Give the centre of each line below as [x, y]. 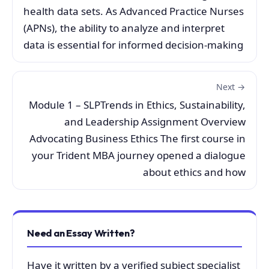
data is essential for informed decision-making [133, 45]
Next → [231, 87]
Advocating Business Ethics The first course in [138, 139]
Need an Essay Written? [81, 233]
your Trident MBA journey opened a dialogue [139, 156]
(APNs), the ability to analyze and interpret [124, 28]
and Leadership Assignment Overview [155, 122]
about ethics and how [194, 172]
